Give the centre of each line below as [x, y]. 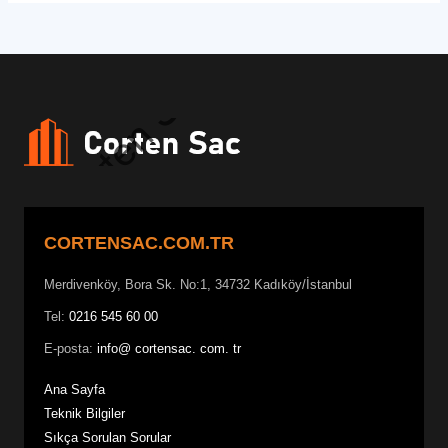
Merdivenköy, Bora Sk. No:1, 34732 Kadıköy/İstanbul [198, 284]
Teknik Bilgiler [84, 413]
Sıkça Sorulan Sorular [107, 437]
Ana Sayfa [74, 389]
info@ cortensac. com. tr [169, 348]
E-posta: [70, 348]
